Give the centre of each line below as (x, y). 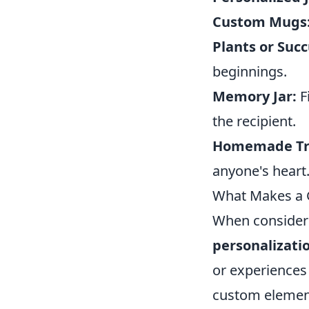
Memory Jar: (255, 97)
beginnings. (250, 72)
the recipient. (254, 121)
